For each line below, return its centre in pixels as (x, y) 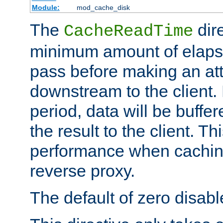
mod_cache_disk (103, 7)
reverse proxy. (82, 170)
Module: (46, 7)
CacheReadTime (128, 31)
